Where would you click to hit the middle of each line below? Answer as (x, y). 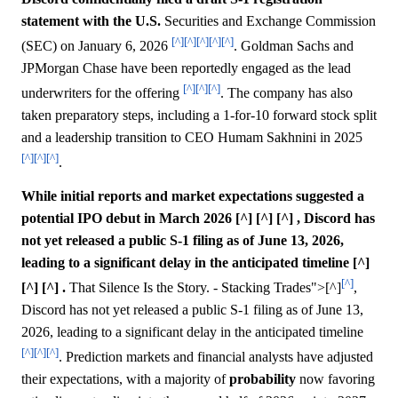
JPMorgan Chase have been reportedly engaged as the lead (186, 68)
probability (263, 379)
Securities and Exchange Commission (268, 20)
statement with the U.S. (91, 20)
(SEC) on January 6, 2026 (96, 45)
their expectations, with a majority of (125, 379)
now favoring (335, 379)
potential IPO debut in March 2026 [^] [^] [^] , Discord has (198, 218)
